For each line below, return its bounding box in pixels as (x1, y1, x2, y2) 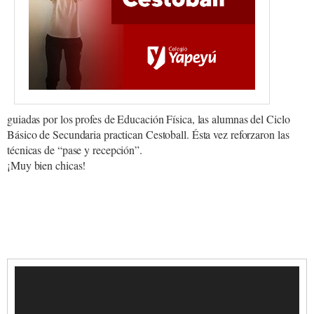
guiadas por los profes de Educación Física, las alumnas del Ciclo (7, 111, 290, 126)
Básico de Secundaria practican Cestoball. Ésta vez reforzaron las (7, 126, 289, 142)
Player (14, 280, 39, 294)
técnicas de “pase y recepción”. (7, 142, 142, 157)
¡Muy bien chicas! (7, 157, 86, 172)
